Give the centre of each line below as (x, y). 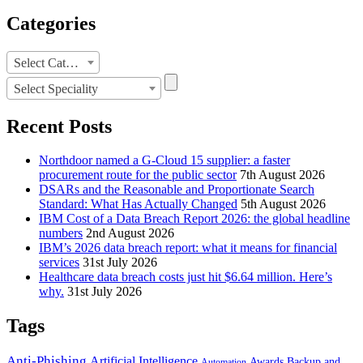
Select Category (72, 63)
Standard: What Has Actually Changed (138, 204)
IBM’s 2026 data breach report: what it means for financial (188, 248)
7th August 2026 (282, 175)
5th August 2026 (283, 204)
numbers (61, 233)
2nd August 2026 (130, 233)
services (59, 263)
